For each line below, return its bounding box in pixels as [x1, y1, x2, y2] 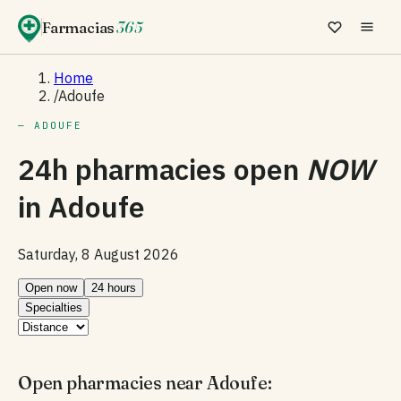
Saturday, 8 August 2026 [18, 244, 179, 263]
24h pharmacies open [18, 150, 306, 189]
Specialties [25, 300, 82, 314]
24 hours [91, 280, 136, 294]
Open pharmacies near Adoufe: [18, 371, 272, 394]
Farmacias [42, 17, 115, 37]
